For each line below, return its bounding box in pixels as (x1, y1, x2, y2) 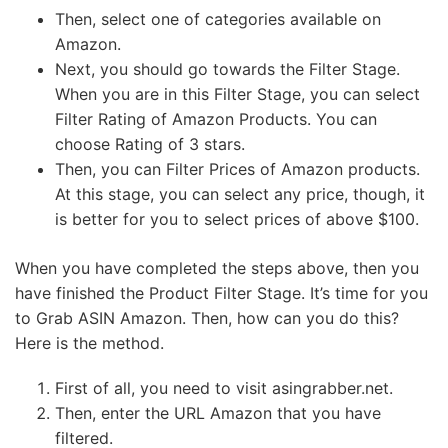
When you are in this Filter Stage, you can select (55, 84, 420, 104)
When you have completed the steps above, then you (15, 258, 419, 278)
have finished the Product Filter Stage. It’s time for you (15, 283, 428, 303)
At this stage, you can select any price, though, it (55, 184, 425, 204)
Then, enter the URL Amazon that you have (55, 403, 381, 423)
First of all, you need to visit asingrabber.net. (55, 378, 393, 398)
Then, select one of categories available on (55, 9, 381, 29)
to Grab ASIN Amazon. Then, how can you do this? (15, 308, 399, 328)
